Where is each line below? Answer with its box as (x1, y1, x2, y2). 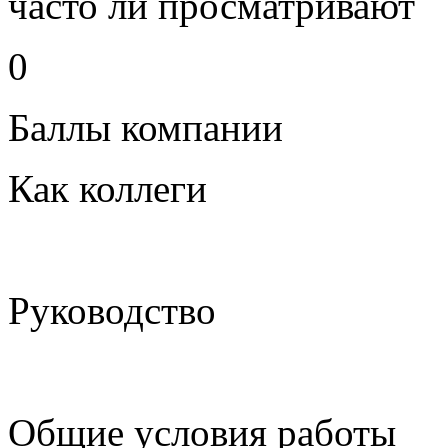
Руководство (8, 288, 216, 332)
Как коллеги (8, 166, 207, 210)
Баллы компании (8, 105, 283, 149)
